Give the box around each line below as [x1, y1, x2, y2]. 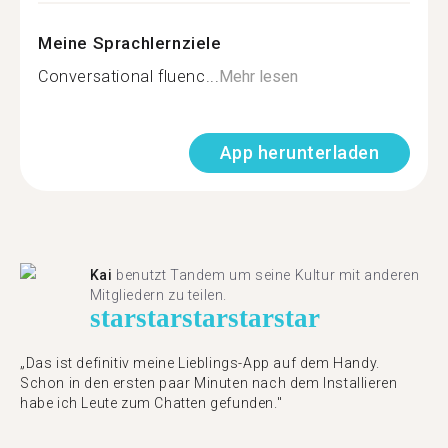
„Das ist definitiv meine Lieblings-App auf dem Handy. [20, 355, 380, 371]
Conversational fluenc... [38, 67, 220, 86]
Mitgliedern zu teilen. [89, 287, 227, 303]
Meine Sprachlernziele [38, 33, 222, 53]
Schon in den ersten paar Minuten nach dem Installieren [20, 375, 398, 391]
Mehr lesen [219, 67, 299, 86]
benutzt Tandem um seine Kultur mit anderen [112, 267, 420, 283]
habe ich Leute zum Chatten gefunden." [20, 395, 283, 411]
